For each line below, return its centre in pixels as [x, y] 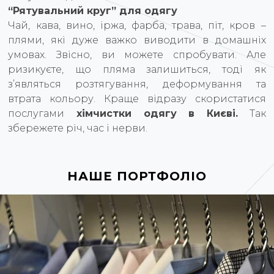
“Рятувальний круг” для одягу [93, 11]
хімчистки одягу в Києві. [151, 113]
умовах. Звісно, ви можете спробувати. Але [137, 55]
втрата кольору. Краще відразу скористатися [137, 99]
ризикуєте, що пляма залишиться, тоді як [137, 69]
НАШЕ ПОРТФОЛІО [137, 176]
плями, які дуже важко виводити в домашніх [137, 40]
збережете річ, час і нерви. [78, 128]
